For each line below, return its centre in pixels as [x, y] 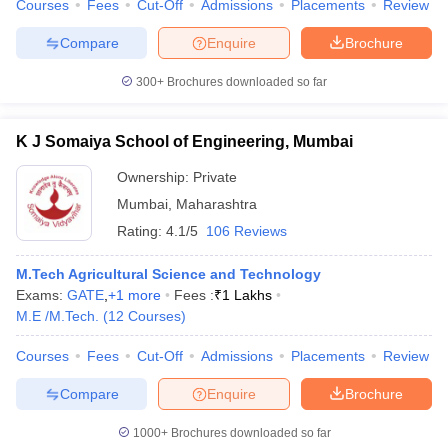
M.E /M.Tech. [57, 316]
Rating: [141, 231]
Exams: [41, 295]
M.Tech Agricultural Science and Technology [168, 274]
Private [215, 177]
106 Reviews [246, 231]
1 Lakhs [247, 295]
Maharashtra [216, 204]
